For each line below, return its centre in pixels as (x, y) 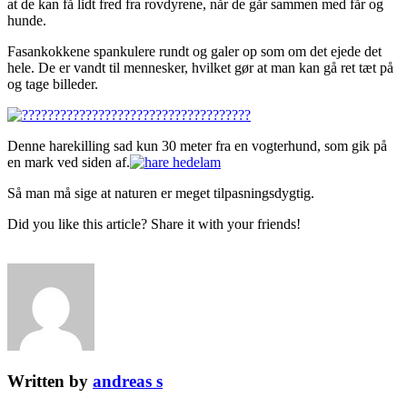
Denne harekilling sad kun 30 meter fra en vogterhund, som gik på (197, 146)
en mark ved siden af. (69, 163)
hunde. (27, 21)
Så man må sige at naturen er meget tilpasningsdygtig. (161, 194)
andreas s (128, 382)
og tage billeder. (53, 84)
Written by (50, 382)
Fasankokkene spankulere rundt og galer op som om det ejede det (194, 52)
